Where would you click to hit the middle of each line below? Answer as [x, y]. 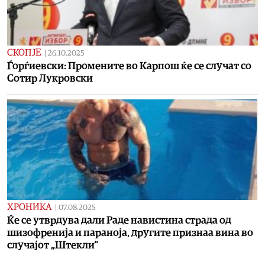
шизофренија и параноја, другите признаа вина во [130, 232]
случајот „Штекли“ [53, 245]
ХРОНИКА [29, 207]
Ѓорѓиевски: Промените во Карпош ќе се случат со [129, 66]
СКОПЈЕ [24, 52]
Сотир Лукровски [50, 78]
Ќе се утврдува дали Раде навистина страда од [119, 220]
